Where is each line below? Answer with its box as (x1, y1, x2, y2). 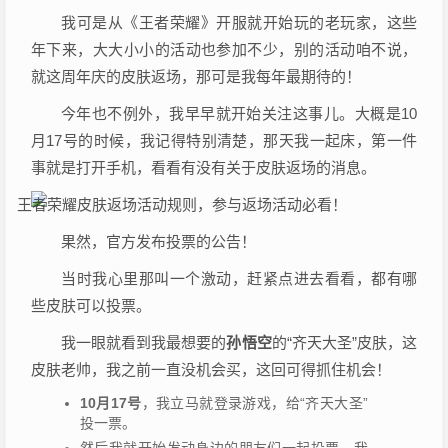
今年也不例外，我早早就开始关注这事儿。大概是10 (61, 105, 417, 123)
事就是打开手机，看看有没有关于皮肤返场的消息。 (31, 159, 376, 177)
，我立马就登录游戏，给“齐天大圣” (141, 395, 369, 412)
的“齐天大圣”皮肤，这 (271, 334, 418, 352)
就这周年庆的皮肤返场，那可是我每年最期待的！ (31, 68, 361, 86)
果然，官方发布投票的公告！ (61, 233, 256, 251)
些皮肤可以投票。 (31, 297, 151, 315)
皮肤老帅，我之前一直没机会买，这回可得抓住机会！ (31, 361, 391, 379)
